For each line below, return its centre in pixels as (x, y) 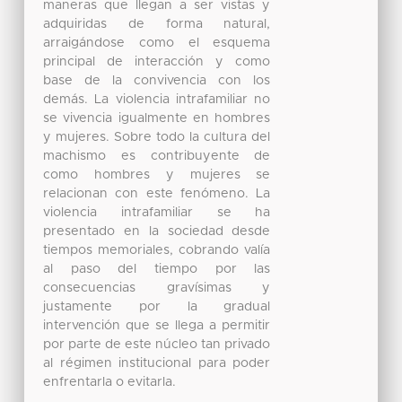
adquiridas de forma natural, (157, 24)
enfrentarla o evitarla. (110, 382)
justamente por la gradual (157, 306)
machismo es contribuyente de (157, 156)
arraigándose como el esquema (157, 43)
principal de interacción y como (157, 61)
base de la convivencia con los (157, 80)
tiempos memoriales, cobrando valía (157, 250)
